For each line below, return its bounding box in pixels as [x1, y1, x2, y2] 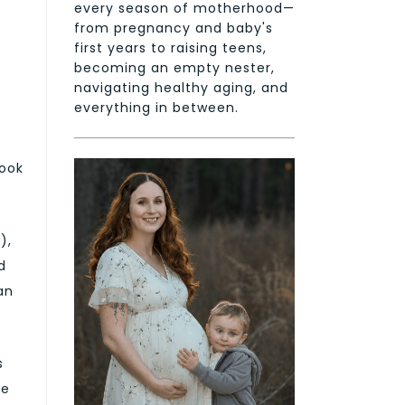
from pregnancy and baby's [74, 18, 273, 37]
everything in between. [74, 98, 239, 117]
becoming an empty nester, [74, 58, 275, 77]
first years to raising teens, [74, 38, 267, 57]
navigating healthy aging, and [74, 78, 288, 97]
